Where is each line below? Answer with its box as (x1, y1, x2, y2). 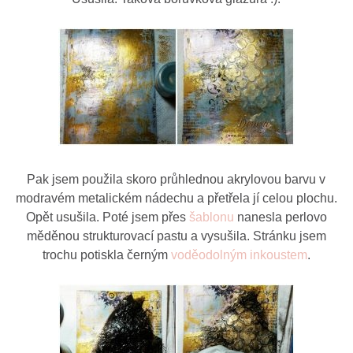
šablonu (188, 210, 237, 224)
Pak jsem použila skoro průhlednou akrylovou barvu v (27, 172, 326, 186)
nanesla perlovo (236, 210, 327, 224)
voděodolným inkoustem (170, 247, 307, 262)
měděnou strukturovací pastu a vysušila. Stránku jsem (26, 229, 326, 243)
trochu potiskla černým (42, 247, 171, 262)
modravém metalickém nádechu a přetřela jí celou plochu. (15, 191, 337, 205)
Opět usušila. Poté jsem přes (25, 210, 189, 224)
